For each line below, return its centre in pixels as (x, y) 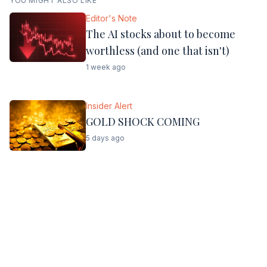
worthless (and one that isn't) (158, 51)
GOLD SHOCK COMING (143, 122)
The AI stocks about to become (161, 34)
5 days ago (105, 138)
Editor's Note (111, 18)
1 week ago (106, 67)
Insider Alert (109, 106)
